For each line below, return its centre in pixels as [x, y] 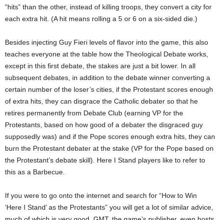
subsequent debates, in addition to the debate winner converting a [108, 78]
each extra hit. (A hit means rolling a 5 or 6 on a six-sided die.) [101, 19]
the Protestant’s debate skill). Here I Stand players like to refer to [105, 160]
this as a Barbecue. [35, 172]
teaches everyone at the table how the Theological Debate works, [107, 54]
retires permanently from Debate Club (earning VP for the [94, 113]
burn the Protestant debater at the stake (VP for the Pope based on [109, 149]
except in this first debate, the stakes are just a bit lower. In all [100, 66]
